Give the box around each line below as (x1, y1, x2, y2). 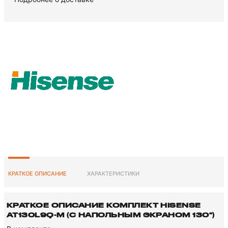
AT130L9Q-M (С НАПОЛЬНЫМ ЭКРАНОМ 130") (7, 211, 215, 218)
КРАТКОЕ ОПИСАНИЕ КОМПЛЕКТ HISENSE (7, 202, 201, 209)
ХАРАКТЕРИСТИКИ (87, 170, 139, 177)
